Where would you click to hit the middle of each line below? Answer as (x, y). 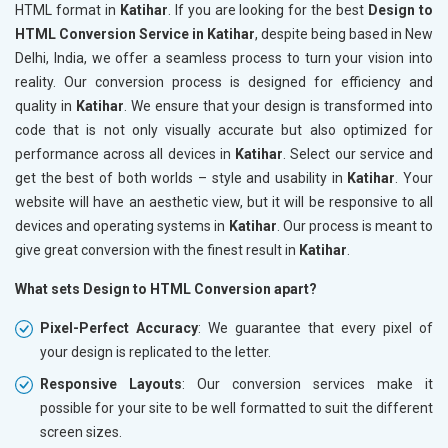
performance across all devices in (125, 153)
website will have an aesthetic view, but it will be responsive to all (224, 201)
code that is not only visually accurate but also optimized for (224, 129)
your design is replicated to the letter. (155, 351)
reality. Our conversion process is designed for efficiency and (224, 81)
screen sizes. (81, 431)
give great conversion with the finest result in (157, 249)
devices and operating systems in (122, 225)
